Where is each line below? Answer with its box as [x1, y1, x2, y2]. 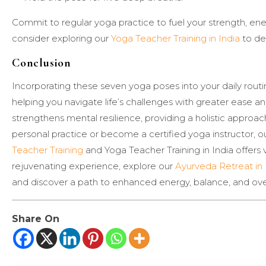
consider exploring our [12, 32, 111, 44]
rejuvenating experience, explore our [12, 160, 175, 172]
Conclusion [12, 55, 71, 70]
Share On [12, 213, 59, 225]
